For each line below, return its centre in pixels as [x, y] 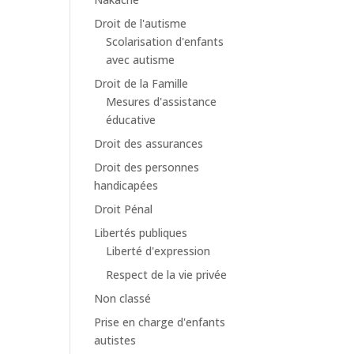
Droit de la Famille [141, 83]
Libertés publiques [141, 233]
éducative [131, 120]
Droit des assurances [149, 143]
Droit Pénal [124, 209]
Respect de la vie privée [167, 275]
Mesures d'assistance [162, 102]
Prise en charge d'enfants [160, 322]
